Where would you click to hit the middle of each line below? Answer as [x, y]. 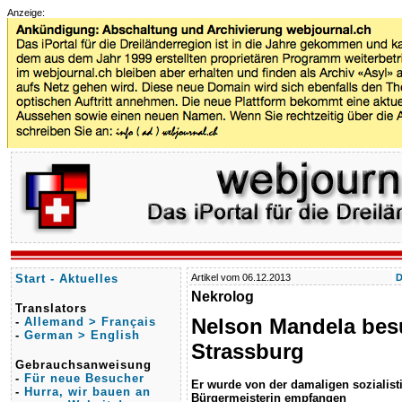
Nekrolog [223, 297]
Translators [51, 308]
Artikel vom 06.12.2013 [241, 277]
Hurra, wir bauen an [87, 392]
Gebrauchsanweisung [83, 365]
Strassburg [248, 351]
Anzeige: [26, 13]
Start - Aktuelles [67, 279]
